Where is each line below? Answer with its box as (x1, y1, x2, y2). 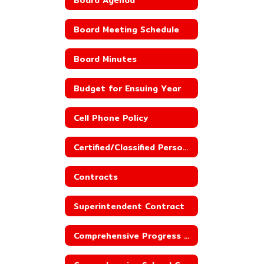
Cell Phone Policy (74, 111, 148, 124)
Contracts (74, 170, 118, 183)
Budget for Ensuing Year (74, 81, 181, 95)
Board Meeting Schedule (74, 22, 179, 36)
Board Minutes (74, 52, 137, 65)
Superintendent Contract (74, 199, 184, 213)
